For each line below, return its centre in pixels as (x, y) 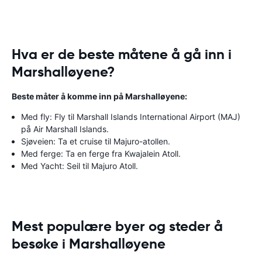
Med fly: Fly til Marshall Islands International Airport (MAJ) (131, 117)
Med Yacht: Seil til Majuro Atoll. (80, 166)
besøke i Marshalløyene (89, 244)
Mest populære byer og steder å (117, 226)
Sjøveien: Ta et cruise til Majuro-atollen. (96, 141)
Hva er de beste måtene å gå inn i (122, 54)
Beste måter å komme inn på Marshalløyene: (99, 96)
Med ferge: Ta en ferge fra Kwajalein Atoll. (101, 154)
